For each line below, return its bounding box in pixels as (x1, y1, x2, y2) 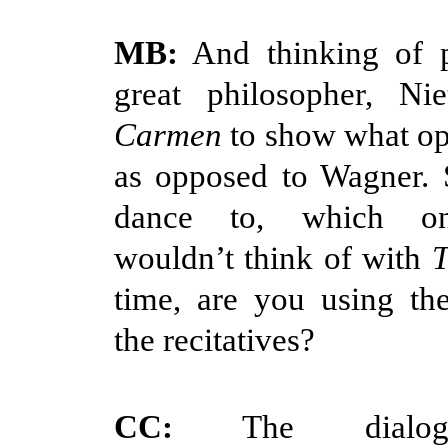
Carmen (114, 116, 222, 153)
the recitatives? (114, 321, 315, 358)
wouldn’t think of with (114, 239, 432, 276)
